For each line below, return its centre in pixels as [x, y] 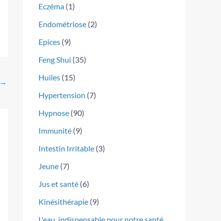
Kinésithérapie [63, 202]
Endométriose [62, 24]
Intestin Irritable [66, 148]
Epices [49, 42]
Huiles [49, 77]
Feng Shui [55, 60]
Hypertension [62, 95]
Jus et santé [58, 184]
